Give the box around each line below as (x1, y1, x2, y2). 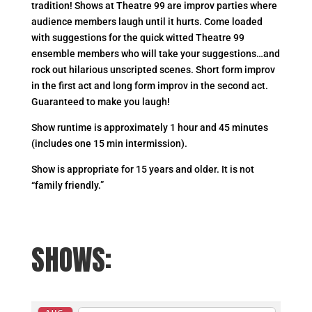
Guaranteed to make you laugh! (31, 95, 170, 107)
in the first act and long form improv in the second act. (31, 79, 268, 91)
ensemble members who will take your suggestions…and (31, 47, 280, 59)
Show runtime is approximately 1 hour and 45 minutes (31, 121, 268, 133)
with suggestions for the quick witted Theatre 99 (31, 31, 244, 43)
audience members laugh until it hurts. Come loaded (31, 15, 263, 27)
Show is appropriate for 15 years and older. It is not (31, 163, 254, 175)
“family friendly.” (31, 179, 106, 191)
